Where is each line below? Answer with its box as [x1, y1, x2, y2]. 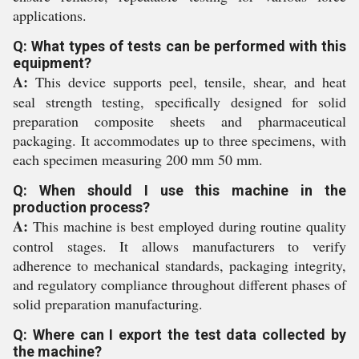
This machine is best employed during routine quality [28, 216, 346, 236]
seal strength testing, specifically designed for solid [13, 92, 346, 111]
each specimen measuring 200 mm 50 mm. [13, 150, 263, 169]
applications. [13, 6, 87, 25]
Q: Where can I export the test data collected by [13, 326, 346, 343]
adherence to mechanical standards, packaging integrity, [13, 256, 346, 275]
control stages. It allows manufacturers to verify [13, 236, 346, 256]
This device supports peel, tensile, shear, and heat [28, 72, 346, 91]
